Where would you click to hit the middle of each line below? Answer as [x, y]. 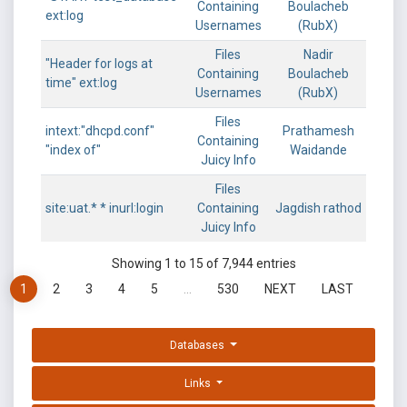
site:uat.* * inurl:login [104, 208]
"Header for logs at [99, 64]
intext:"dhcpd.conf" [100, 131]
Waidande [318, 150]
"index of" [73, 150]
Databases [199, 345]
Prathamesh [318, 131]
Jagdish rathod [318, 208]
